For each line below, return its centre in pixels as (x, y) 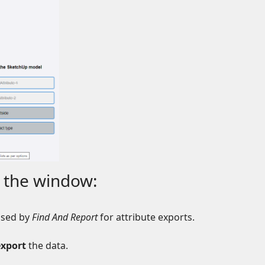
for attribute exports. (146, 217)
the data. (47, 246)
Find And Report (65, 217)
